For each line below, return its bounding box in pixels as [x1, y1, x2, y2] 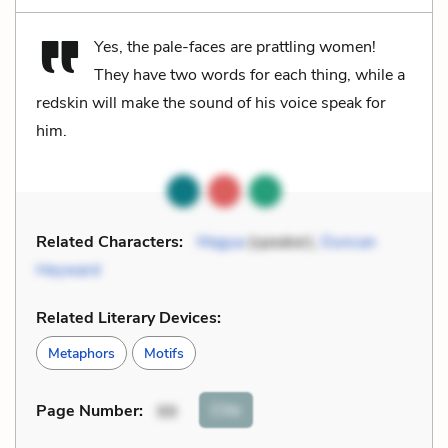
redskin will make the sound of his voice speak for [36, 91, 386, 114]
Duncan [321, 230, 376, 253]
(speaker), [244, 230, 321, 253]
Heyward [36, 258, 100, 281]
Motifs [144, 343, 184, 363]
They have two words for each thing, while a [94, 63, 405, 86]
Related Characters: [36, 230, 183, 253]
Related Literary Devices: [36, 306, 221, 329]
